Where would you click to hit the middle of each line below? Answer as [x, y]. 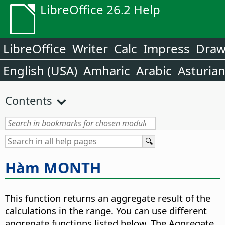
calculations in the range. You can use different [106, 211]
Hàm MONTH [53, 167]
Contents [29, 100]
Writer [90, 48]
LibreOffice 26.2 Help [100, 9]
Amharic [107, 71]
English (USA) [40, 71]
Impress [166, 48]
